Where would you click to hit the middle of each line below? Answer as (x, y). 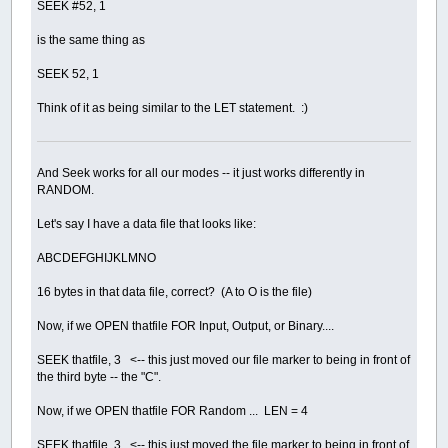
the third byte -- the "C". (99, 376)
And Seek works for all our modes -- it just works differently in (201, 172)
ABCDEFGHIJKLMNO (97, 257)
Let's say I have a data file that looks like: (147, 223)
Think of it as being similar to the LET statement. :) (173, 108)
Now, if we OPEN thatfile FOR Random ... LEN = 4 (173, 410)
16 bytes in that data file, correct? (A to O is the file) (175, 291)
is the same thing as (91, 40)
